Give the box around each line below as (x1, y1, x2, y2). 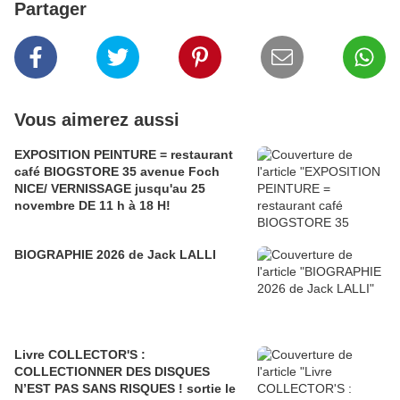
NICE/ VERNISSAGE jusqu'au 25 (14, 181, 205, 196)
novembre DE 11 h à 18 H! (14, 198, 171, 213)
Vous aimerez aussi (14, 110, 179, 130)
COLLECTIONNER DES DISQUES (14, 364, 210, 379)
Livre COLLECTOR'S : (14, 347, 141, 362)
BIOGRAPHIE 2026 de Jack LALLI (14, 247, 216, 262)
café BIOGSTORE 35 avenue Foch (14, 164, 220, 179)
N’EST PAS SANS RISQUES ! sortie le (14, 381, 187, 396)
